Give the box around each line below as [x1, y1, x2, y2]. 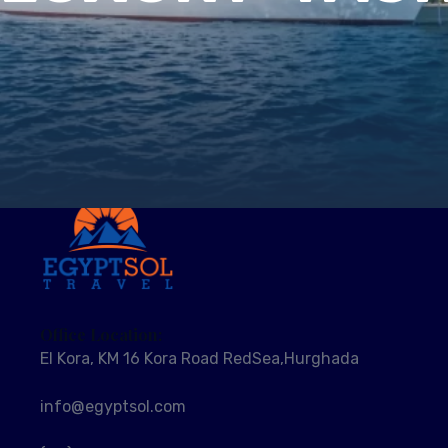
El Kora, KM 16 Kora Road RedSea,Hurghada [40, 348, 359, 368]
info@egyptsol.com [40, 396, 186, 416]
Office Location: [40, 323, 162, 345]
